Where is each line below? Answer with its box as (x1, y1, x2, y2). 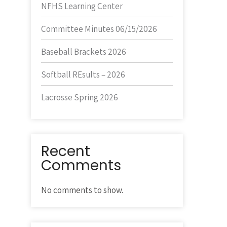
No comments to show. (41, 184, 123, 196)
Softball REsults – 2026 (41, 69, 125, 80)
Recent (41, 141, 90, 161)
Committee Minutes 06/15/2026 (41, 23, 157, 34)
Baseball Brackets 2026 (41, 46, 126, 57)
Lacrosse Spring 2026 (41, 92, 118, 103)
